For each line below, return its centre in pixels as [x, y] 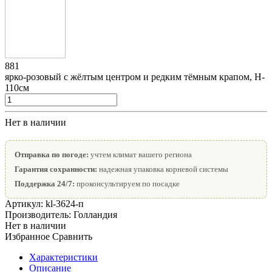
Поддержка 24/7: [45, 184]
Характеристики [63, 257]
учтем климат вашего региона [140, 155]
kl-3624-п [65, 204]
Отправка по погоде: [52, 155]
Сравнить [72, 237]
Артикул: [25, 204]
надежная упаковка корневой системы [163, 169]
